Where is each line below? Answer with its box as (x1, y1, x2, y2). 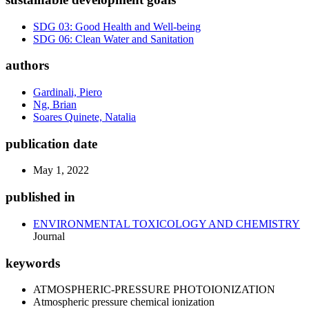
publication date (6, 136, 97, 151)
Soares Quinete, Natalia (33, 111, 136, 123)
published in (6, 190, 75, 205)
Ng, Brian (33, 99, 77, 110)
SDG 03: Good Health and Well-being (33, 20, 201, 32)
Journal (33, 230, 65, 242)
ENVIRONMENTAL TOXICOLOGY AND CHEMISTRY (33, 217, 300, 230)
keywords (6, 255, 60, 270)
